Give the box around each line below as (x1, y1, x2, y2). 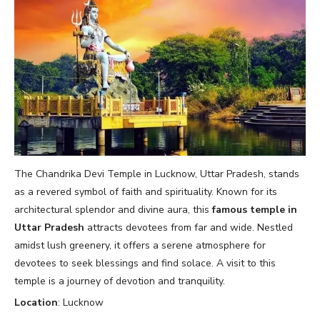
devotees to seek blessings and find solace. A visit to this (14, 256, 276, 270)
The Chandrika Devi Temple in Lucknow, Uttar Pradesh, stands (14, 166, 299, 181)
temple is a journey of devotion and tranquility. (14, 274, 225, 288)
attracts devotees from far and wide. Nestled (84, 220, 293, 234)
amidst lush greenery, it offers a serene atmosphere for (14, 238, 266, 252)
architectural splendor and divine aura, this (14, 202, 212, 216)
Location (14, 295, 58, 309)
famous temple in (212, 202, 297, 216)
